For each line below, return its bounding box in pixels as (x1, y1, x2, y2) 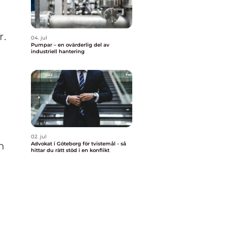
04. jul (31, 34, 47, 41)
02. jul (31, 133, 47, 140)
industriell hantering (31, 48, 85, 55)
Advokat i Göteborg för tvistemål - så (31, 140, 126, 147)
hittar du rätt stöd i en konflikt (31, 147, 109, 154)
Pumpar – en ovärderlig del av (31, 42, 109, 48)
